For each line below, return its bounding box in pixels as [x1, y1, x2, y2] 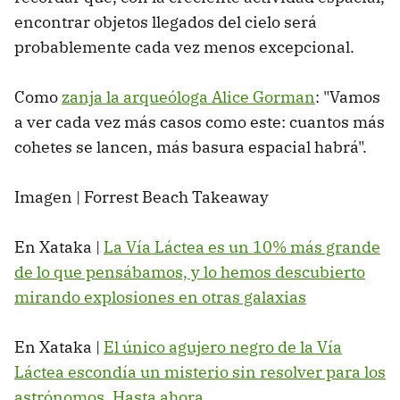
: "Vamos [315, 87, 380, 108]
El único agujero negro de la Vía [104, 337, 342, 358]
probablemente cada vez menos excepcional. [14, 37, 358, 58]
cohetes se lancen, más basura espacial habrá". [14, 137, 367, 158]
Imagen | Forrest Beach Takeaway [14, 187, 269, 208]
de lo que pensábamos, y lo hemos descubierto [14, 262, 365, 283]
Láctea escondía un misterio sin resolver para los [14, 362, 386, 383]
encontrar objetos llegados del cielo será [14, 12, 317, 33]
